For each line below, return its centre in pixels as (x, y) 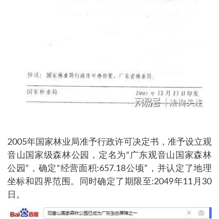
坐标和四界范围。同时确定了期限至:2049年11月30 (109, 182)
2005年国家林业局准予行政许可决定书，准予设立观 (109, 142)
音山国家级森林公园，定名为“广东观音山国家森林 (109, 156)
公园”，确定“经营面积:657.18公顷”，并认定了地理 (109, 169)
